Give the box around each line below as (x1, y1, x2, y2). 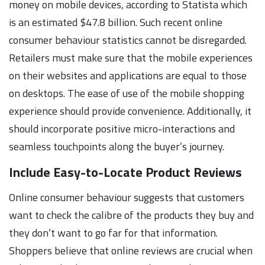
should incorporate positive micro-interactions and (9, 120, 235, 137)
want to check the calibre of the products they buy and (9, 206, 254, 223)
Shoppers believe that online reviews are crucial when (9, 242, 253, 258)
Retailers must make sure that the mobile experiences (9, 49, 253, 66)
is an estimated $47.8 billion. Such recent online (9, 14, 222, 30)
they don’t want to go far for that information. (9, 224, 218, 241)
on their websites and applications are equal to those (9, 67, 247, 83)
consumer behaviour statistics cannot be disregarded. (9, 31, 247, 48)
